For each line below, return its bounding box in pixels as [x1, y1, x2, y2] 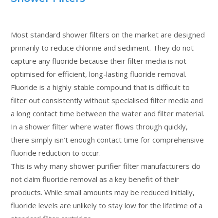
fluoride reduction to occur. [11, 147, 101, 158]
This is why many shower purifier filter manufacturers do [11, 161, 201, 171]
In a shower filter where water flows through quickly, [11, 121, 188, 131]
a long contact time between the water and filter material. [11, 108, 205, 118]
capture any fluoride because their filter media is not [11, 55, 187, 66]
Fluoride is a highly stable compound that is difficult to [11, 82, 190, 92]
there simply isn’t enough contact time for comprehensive [11, 134, 204, 145]
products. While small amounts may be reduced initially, [11, 187, 195, 197]
